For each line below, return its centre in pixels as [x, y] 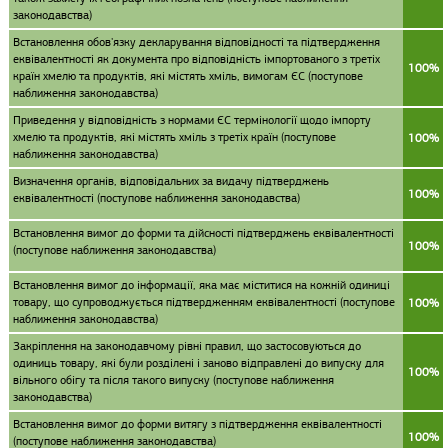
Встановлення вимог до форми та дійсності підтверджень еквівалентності [203, 233]
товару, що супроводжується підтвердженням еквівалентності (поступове [204, 302]
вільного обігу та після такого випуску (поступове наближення [173, 380]
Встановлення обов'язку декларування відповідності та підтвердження [196, 42]
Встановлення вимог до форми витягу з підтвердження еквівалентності [197, 424]
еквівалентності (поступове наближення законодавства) [156, 198]
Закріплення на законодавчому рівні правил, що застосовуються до [187, 346]
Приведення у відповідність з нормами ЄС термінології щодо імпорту [192, 120]
